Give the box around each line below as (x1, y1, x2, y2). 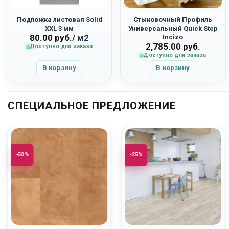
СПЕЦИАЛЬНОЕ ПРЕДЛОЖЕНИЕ (8, 100, 176, 112)
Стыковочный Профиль (133, 16, 213, 24)
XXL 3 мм (45, 25, 74, 33)
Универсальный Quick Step (128, 25, 218, 33)
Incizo (163, 33, 184, 41)
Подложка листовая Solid (16, 16, 102, 24)
